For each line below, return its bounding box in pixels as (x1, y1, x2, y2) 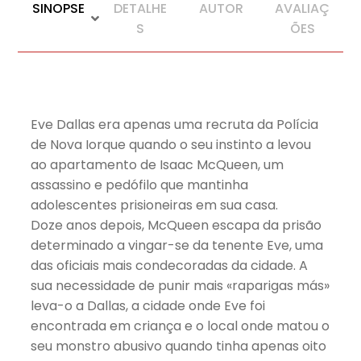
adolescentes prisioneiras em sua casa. (31, 195, 279, 214)
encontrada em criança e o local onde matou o (31, 316, 330, 335)
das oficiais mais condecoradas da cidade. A (31, 255, 309, 275)
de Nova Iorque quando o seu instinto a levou (31, 135, 312, 154)
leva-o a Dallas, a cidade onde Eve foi (31, 296, 266, 315)
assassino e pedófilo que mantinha (31, 175, 249, 194)
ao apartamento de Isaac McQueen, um (31, 155, 284, 174)
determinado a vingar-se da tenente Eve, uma (31, 235, 324, 255)
